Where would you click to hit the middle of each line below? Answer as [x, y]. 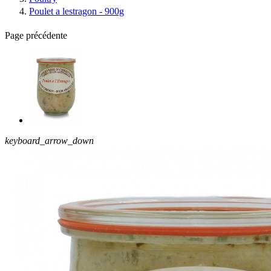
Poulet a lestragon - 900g [77, 11]
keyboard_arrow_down [49, 140]
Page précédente [36, 35]
